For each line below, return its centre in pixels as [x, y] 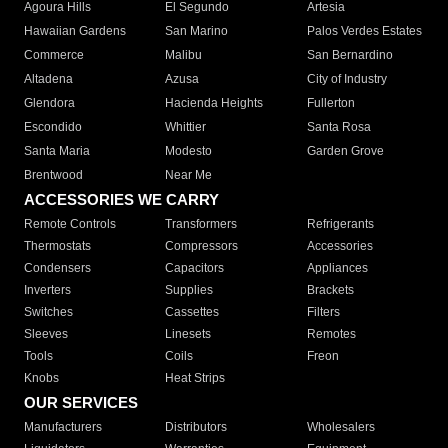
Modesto [189, 151]
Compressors [202, 246]
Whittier [186, 127]
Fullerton [330, 103]
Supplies [189, 290]
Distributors [196, 427]
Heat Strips [195, 378]
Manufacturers [63, 427]
